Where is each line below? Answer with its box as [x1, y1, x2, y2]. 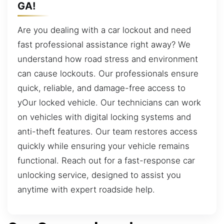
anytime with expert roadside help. [17, 184, 155, 195]
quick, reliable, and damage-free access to [17, 83, 185, 93]
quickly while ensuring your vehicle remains [17, 141, 189, 151]
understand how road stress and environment [17, 54, 198, 64]
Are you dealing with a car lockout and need [17, 25, 191, 35]
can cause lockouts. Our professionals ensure [17, 68, 198, 79]
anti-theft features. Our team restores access [17, 126, 197, 137]
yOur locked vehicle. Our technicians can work [17, 97, 201, 108]
